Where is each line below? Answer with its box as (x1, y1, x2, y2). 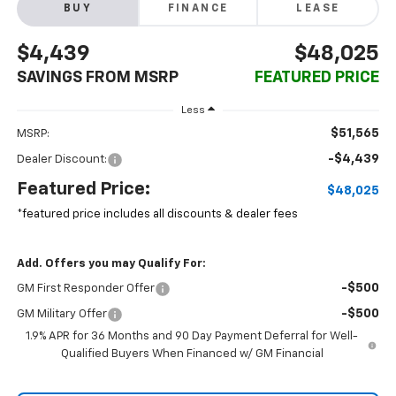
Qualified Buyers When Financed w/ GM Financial (60, 348, 324, 361)
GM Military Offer (16, 308, 107, 321)
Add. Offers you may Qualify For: (16, 258, 206, 270)
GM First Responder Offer (16, 283, 155, 295)
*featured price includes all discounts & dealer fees (16, 209, 298, 221)
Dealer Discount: (16, 154, 107, 166)
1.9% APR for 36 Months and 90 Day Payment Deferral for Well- (26, 331, 359, 343)
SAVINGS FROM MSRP (16, 69, 179, 86)
